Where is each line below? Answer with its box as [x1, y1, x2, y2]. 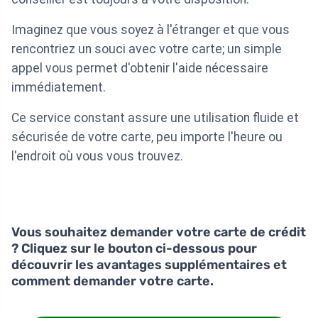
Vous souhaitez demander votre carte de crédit [11, 224, 306, 241]
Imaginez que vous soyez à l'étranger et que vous [11, 23, 290, 38]
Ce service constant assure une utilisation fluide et [11, 111, 299, 126]
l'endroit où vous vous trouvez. [11, 149, 183, 164]
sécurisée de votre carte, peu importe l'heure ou [11, 130, 283, 145]
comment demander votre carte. [11, 273, 214, 290]
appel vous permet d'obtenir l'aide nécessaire [11, 61, 268, 76]
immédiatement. [11, 80, 106, 95]
